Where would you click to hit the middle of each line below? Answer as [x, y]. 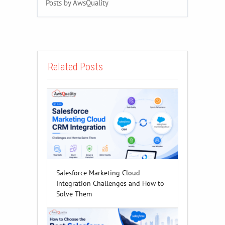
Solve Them [74, 193]
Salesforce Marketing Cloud [98, 172]
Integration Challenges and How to [110, 183]
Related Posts [75, 67]
